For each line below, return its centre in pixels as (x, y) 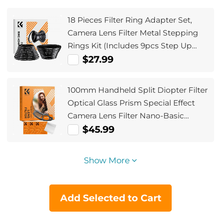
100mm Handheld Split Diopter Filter (138, 90)
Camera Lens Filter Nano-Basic (126, 116)
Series (79, 129)
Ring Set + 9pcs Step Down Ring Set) (138, 59)
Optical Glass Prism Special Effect (131, 103)
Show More (108, 161)
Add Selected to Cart (110, 198)
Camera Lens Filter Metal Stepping (133, 33)
